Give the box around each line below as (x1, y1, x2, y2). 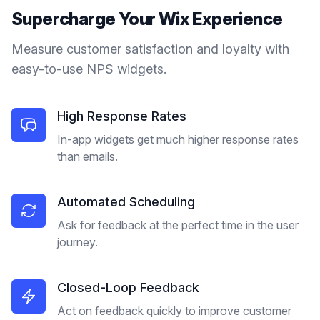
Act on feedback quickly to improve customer (57, 304, 291, 318)
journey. (57, 235, 98, 249)
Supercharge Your (11, 9, 159, 29)
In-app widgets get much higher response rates (57, 132, 299, 146)
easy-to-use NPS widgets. (11, 61, 166, 76)
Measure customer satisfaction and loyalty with (11, 41, 289, 56)
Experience (189, 9, 283, 29)
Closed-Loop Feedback (57, 280, 199, 295)
